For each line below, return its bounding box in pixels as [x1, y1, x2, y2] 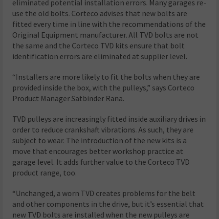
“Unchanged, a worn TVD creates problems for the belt [12, 188, 196, 198]
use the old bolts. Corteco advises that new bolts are [12, 8, 188, 19]
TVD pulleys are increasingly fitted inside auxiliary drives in [12, 114, 206, 124]
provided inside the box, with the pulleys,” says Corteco [12, 83, 195, 93]
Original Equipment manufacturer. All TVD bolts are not [12, 30, 199, 40]
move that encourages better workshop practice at [12, 146, 184, 156]
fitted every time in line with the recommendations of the [12, 19, 206, 29]
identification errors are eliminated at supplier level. [12, 51, 188, 62]
